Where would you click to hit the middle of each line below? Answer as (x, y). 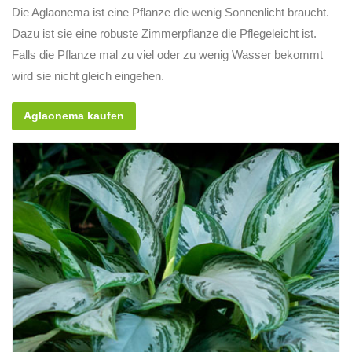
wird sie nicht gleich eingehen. (88, 75)
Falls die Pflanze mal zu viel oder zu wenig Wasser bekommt (167, 54)
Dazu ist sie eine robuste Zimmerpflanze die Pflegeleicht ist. (164, 33)
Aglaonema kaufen (74, 115)
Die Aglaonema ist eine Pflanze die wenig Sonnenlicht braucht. (170, 12)
